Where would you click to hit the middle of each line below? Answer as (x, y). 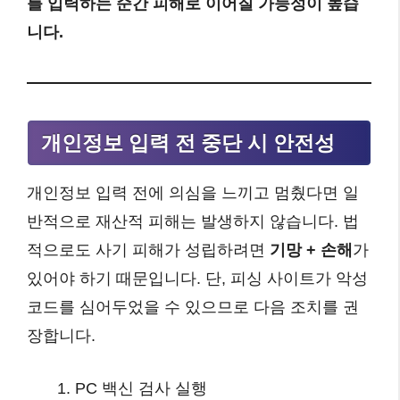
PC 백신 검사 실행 (141, 388)
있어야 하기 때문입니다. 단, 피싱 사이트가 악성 (197, 278)
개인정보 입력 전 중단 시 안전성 (188, 142)
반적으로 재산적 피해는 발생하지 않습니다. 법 (193, 221)
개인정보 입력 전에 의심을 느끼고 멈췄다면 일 (193, 192)
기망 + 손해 (311, 250)
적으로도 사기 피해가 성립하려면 (148, 250)
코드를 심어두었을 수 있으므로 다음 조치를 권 (193, 307)
